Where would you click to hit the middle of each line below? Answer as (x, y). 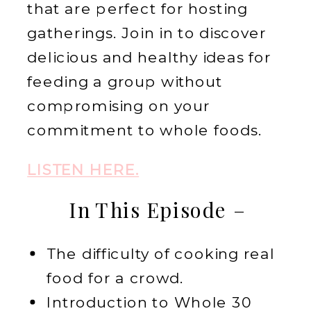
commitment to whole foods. (145, 130)
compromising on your (119, 106)
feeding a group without (125, 81)
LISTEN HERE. (83, 169)
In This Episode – (158, 209)
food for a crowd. (115, 277)
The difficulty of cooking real (161, 253)
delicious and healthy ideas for (149, 57)
